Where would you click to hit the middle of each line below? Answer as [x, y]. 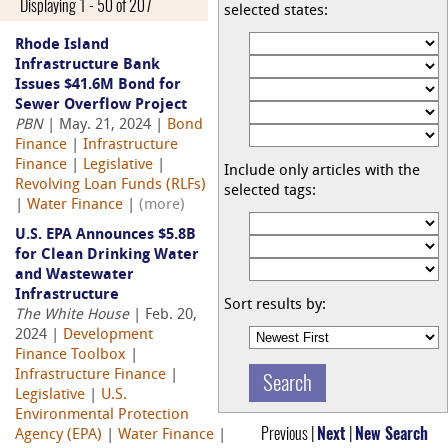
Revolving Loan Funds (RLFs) [110, 186]
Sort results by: [275, 306]
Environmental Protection [102, 416]
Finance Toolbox [70, 356]
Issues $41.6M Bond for [98, 86]
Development [108, 336]
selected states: [276, 12]
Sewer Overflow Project [101, 106]
